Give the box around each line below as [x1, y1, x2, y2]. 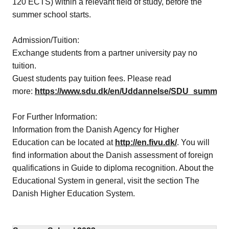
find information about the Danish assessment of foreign [12, 150, 213, 159]
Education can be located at [12, 138, 115, 147]
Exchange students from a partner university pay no [12, 48, 197, 57]
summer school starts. [12, 10, 93, 19]
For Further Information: [12, 112, 97, 121]
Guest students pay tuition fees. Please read [12, 74, 171, 83]
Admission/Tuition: [12, 35, 79, 44]
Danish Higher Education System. [12, 189, 135, 198]
